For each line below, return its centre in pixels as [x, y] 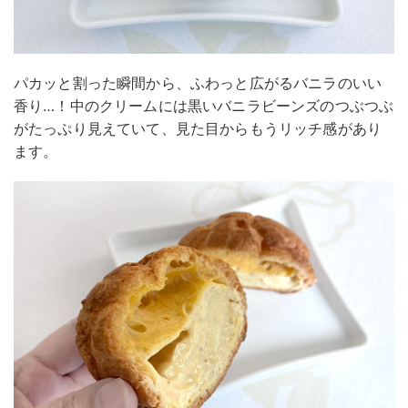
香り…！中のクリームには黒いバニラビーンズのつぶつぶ [204, 106]
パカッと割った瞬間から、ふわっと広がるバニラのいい [198, 83]
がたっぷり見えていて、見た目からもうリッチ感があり [198, 129]
